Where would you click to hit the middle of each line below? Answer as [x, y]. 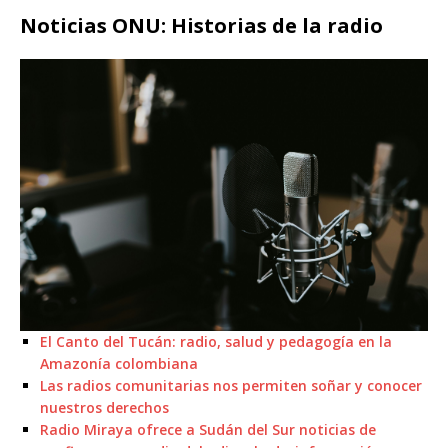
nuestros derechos [104, 408]
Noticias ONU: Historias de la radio [201, 26]
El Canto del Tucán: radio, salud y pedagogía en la [216, 342]
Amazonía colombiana [119, 364]
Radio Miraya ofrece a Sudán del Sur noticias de [208, 430]
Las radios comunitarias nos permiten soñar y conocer [231, 386]
